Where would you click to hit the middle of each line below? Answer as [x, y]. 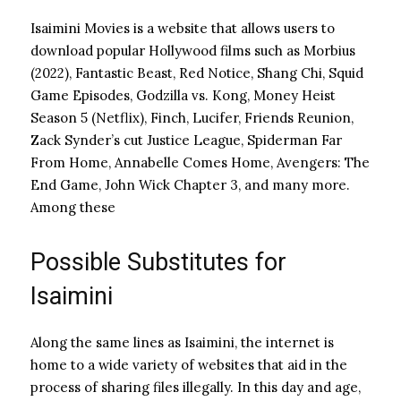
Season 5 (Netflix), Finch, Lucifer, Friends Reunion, [192, 117]
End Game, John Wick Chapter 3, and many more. [190, 184]
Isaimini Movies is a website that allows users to [183, 28]
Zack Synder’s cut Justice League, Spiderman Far [186, 140]
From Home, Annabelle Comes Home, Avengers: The [200, 162]
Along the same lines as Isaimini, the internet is [182, 342]
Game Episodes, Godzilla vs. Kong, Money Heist [183, 95]
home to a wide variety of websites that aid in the [189, 364]
